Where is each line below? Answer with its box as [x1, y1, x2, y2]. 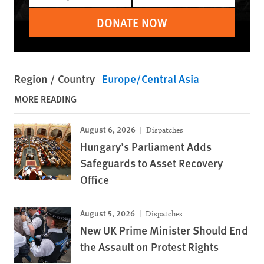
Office [80, 171, 109, 187]
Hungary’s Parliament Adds [80, 138, 212, 154]
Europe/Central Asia [102, 71, 199, 87]
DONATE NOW [97, 14, 167, 31]
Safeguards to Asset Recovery [80, 155, 223, 171]
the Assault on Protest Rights [80, 239, 219, 255]
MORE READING [14, 92, 77, 105]
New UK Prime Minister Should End [80, 222, 248, 238]
